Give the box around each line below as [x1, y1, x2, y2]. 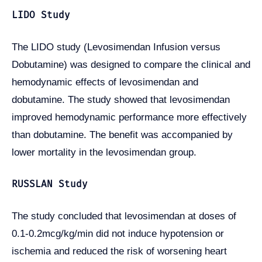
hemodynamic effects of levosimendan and [12, 76, 198, 88]
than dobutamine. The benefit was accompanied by [12, 129, 233, 140]
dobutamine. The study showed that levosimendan [12, 94, 230, 105]
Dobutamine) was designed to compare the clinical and [12, 58, 250, 70]
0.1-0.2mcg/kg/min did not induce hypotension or [12, 228, 224, 240]
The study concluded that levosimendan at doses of [12, 211, 236, 222]
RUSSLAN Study [12, 178, 88, 190]
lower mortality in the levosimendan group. [12, 146, 196, 158]
